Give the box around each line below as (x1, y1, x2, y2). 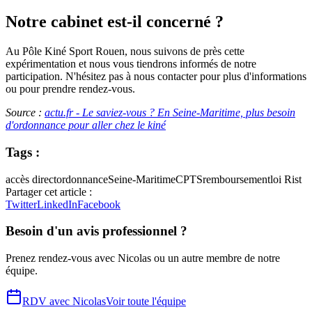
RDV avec (22, 295, 72, 308)
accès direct (6, 173, 56, 185)
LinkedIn (37, 198, 77, 210)
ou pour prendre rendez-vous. (6, 83, 135, 95)
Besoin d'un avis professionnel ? (6, 224, 187, 239)
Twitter (6, 198, 37, 210)
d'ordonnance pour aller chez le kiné (6, 119, 166, 132)
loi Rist (270, 173, 302, 185)
